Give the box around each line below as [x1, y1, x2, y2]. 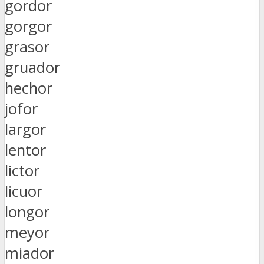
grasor [5, 36, 49, 57]
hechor [5, 77, 52, 98]
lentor [5, 139, 46, 160]
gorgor [5, 15, 52, 37]
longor [5, 201, 49, 222]
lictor [5, 160, 39, 181]
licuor [5, 180, 42, 202]
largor [5, 118, 46, 140]
